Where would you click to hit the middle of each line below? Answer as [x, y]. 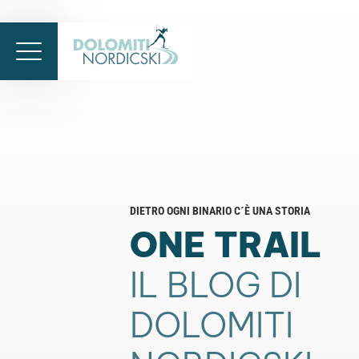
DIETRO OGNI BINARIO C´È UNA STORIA [220, 211]
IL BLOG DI [216, 285]
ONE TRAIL [226, 245]
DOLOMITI [212, 325]
